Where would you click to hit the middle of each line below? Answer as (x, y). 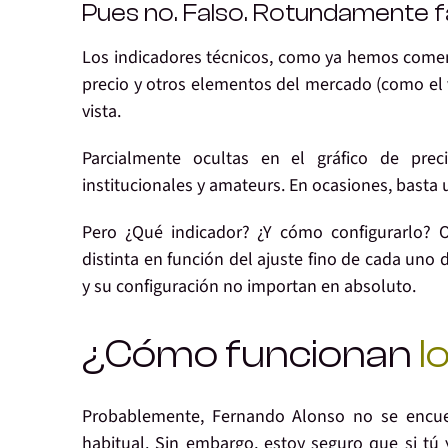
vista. (101, 112)
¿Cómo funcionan (250, 354)
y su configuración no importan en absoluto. (249, 287)
